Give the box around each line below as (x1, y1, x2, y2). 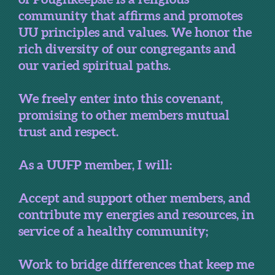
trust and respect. (18, 124, 118, 139)
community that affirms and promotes (18, 8, 242, 23)
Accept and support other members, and (18, 190, 250, 206)
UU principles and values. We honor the (18, 25, 252, 40)
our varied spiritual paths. (18, 58, 173, 73)
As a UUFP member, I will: (18, 157, 172, 172)
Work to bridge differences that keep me (18, 257, 254, 272)
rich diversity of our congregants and (18, 41, 236, 56)
